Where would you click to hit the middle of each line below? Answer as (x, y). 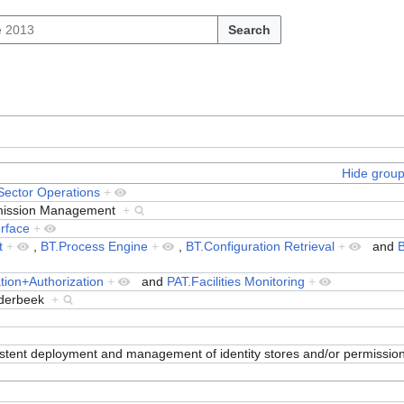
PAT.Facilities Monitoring (236, 282)
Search (249, 30)
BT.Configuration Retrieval (261, 247)
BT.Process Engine (95, 247)
